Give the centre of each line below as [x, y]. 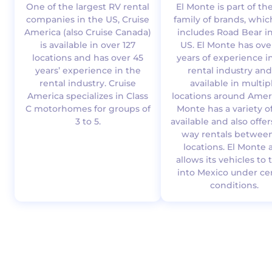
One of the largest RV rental [88, 7]
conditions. [234, 185]
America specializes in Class [88, 96]
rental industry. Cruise [88, 83]
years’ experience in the [88, 71]
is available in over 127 [88, 45]
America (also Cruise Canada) [88, 32]
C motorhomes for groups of [88, 109]
